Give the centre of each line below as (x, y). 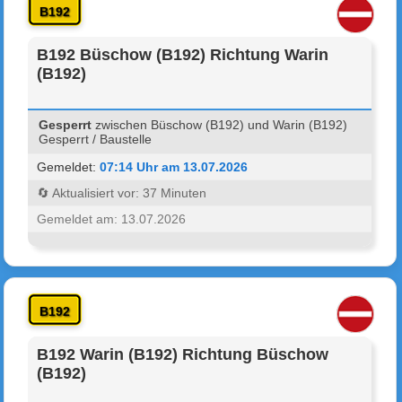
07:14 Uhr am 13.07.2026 (174, 166)
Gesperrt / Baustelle (96, 139)
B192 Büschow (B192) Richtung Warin (183, 54)
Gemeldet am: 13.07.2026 (112, 218)
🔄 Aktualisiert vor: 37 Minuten (122, 192)
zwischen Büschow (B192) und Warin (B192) (220, 124)
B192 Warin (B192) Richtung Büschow (183, 354)
